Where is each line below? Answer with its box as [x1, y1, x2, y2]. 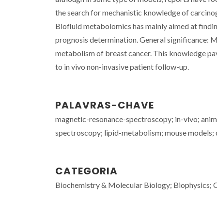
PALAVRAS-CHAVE [55, 98, 154, 112]
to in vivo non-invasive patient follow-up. [55, 62, 189, 71]
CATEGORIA [55, 164, 118, 178]
